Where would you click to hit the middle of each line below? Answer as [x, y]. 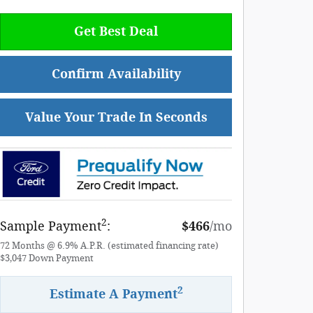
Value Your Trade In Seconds [116, 117]
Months [28, 246]
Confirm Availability [116, 74]
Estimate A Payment [113, 294]
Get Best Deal [116, 32]
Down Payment [61, 259]
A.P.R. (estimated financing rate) [150, 246]
